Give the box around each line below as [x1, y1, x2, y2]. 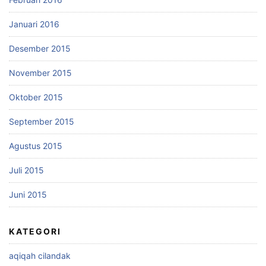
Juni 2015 [9, 189, 47, 199]
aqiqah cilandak [9, 250, 71, 261]
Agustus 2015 [9, 140, 62, 151]
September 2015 [9, 116, 74, 126]
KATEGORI [9, 226, 61, 236]
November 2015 [9, 67, 72, 78]
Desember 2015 [9, 43, 71, 53]
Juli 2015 [9, 164, 44, 175]
